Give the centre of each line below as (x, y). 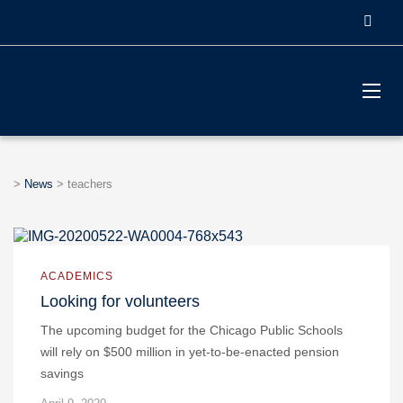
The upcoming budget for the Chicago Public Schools (192, 330)
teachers (90, 184)
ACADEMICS (77, 276)
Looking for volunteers (120, 301)
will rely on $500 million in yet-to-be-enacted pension (190, 352)
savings (62, 373)
